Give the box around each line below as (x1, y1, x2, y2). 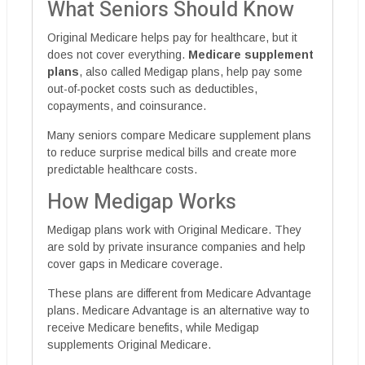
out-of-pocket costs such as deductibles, (47, 82, 257, 95)
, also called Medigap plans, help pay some (79, 65, 302, 78)
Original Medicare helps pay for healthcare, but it (47, 31, 297, 44)
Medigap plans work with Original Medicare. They (47, 223, 301, 236)
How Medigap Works (47, 187, 236, 218)
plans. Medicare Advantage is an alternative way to (47, 304, 310, 317)
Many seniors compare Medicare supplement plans (47, 129, 311, 142)
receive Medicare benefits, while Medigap (47, 321, 259, 334)
